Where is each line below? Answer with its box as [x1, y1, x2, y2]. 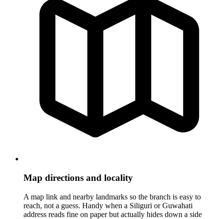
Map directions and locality [23, 173, 133, 183]
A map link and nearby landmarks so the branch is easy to [23, 192, 201, 201]
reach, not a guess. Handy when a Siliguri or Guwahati [23, 201, 193, 210]
